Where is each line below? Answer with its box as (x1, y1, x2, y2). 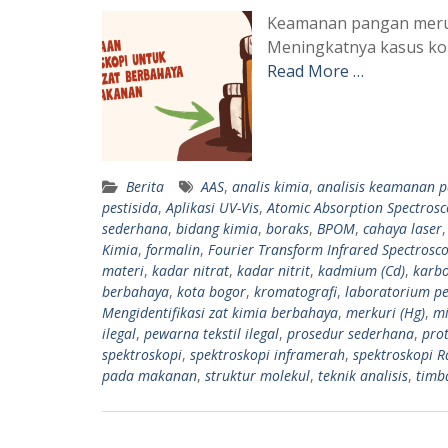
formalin (146, 239, 200, 259)
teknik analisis (318, 365, 408, 385)
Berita (126, 176, 164, 196)
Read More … (267, 59, 364, 82)
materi (102, 260, 144, 280)
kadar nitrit (237, 260, 310, 280)
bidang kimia (176, 218, 258, 238)
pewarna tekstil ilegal (144, 323, 279, 343)
